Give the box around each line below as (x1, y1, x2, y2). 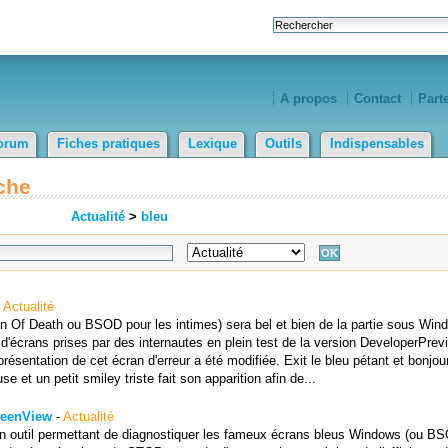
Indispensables (330, 136, 424, 151)
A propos (280, 91, 337, 106)
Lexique (188, 136, 237, 151)
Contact (354, 91, 401, 106)
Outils (265, 136, 302, 151)
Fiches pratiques (57, 136, 160, 151)
